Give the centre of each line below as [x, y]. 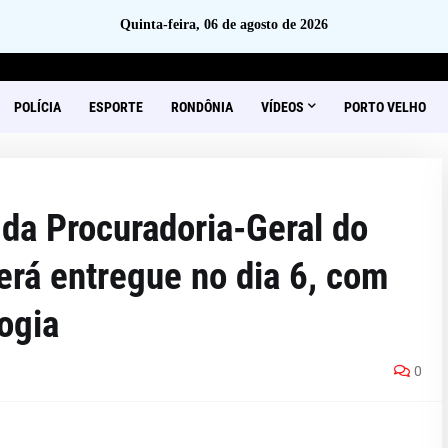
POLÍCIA [37, 107]
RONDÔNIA [201, 107]
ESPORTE [115, 107]
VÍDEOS [282, 107]
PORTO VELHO [384, 107]
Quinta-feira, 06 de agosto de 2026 [224, 24]
